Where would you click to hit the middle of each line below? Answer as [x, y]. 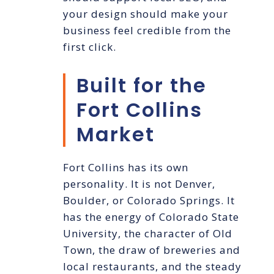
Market [115, 135]
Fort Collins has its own [125, 168]
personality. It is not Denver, [139, 184]
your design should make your [145, 14]
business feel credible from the [147, 31]
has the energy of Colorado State [151, 217]
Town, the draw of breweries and [151, 250]
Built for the [141, 86]
